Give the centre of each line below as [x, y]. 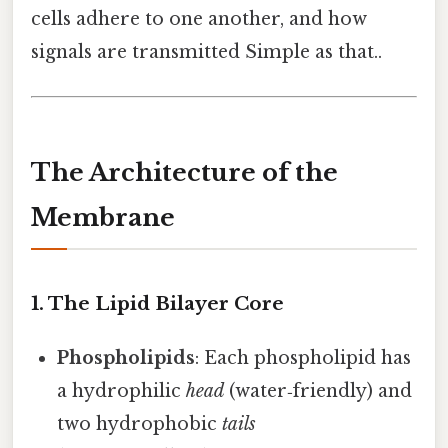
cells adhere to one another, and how [199, 19]
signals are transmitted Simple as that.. [206, 52]
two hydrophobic [140, 424]
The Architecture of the [184, 173]
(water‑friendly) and [318, 391]
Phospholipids [126, 358]
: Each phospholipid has [303, 358]
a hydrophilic [122, 391]
